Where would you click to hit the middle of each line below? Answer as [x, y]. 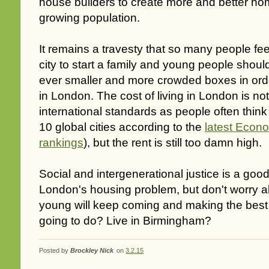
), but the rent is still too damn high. [173, 143]
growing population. [89, 18]
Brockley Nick [92, 251]
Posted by [55, 251]
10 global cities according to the [122, 127]
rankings [61, 143]
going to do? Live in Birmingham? [125, 221]
